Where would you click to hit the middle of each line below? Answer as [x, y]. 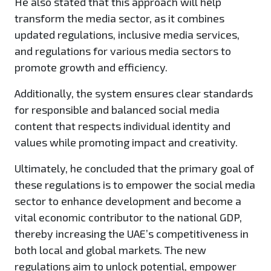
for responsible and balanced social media [117, 110]
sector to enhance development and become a [128, 201]
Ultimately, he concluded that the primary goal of [134, 168]
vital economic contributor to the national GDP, [128, 217]
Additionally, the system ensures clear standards [134, 93]
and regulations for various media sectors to [123, 51]
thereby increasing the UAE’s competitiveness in [132, 234]
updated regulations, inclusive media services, [127, 35]
